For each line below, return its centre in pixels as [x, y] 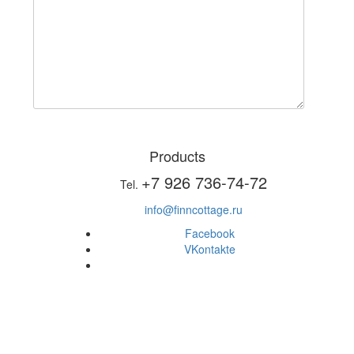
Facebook [209, 233]
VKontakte [209, 249]
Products [177, 155]
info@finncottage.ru [194, 209]
